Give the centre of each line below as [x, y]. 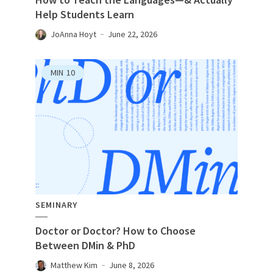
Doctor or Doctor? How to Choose [115, 230]
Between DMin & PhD [85, 245]
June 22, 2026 [133, 34]
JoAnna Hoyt [73, 34]
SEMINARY [56, 204]
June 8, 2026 [132, 265]
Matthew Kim [74, 265]
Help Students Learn [85, 14]
